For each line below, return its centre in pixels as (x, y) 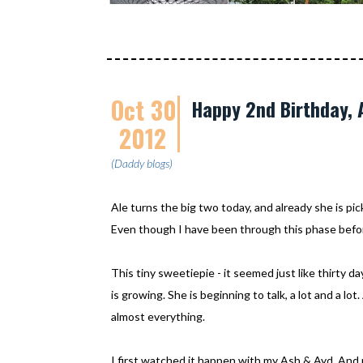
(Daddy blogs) (142, 163)
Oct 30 (144, 110)
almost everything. (158, 316)
